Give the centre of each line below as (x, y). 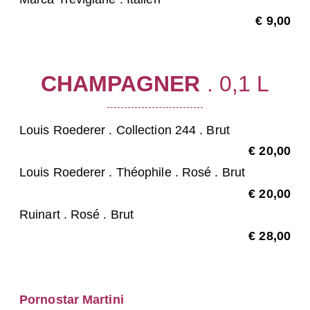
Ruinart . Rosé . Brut (77, 215)
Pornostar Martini (72, 299)
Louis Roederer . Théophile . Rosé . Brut (132, 172)
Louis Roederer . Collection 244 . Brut (125, 130)
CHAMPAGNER (120, 84)
